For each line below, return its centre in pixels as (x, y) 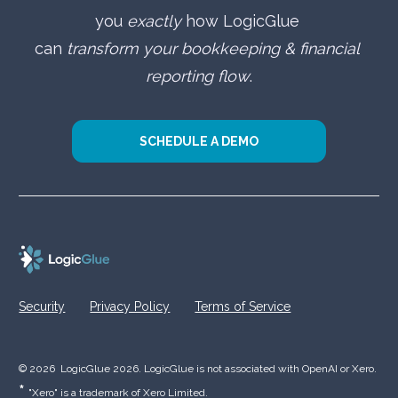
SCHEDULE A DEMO (199, 141)
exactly (154, 21)
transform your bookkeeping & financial (213, 49)
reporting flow (198, 76)
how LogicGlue (242, 21)
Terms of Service (243, 307)
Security (42, 307)
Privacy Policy (130, 307)
